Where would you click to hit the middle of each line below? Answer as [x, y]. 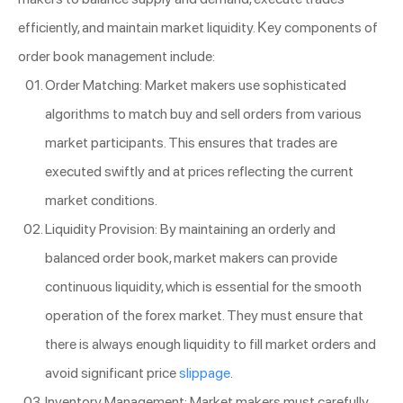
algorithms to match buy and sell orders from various [203, 113]
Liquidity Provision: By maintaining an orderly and [190, 228]
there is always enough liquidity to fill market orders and [210, 344]
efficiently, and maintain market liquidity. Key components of [198, 27]
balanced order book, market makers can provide [191, 257]
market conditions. [101, 200]
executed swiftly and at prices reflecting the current [199, 171]
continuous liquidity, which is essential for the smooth [203, 286]
